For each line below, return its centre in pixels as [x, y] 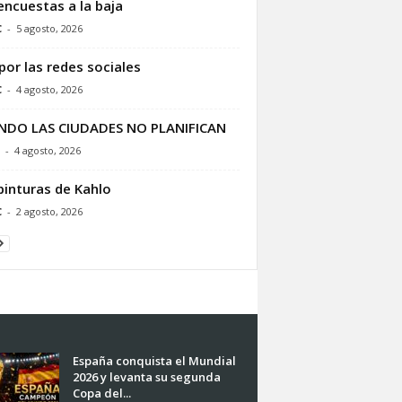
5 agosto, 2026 [49, 29]
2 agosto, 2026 [49, 212]
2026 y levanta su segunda [146, 377]
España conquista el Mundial [154, 361]
